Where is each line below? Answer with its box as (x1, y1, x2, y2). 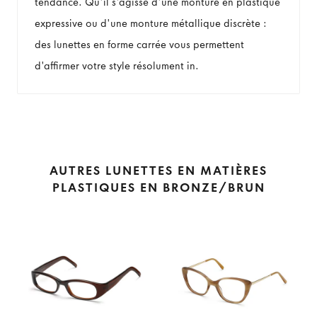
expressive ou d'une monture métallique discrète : (35, 17, 267, 30)
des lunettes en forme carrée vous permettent (35, 38, 244, 51)
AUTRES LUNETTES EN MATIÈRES (50, 163, 267, 178)
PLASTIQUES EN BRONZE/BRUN (52, 180, 265, 195)
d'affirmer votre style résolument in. (35, 59, 199, 72)
